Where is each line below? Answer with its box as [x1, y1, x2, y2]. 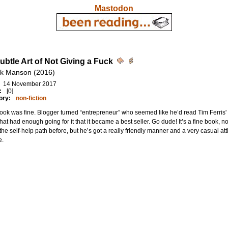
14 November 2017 [3, 80, 56, 88]
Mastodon [95, 4, 133, 13]
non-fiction [15, 95, 46, 102]
